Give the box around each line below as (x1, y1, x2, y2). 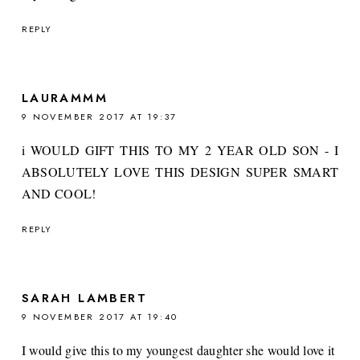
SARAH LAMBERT (21, 288, 148, 307)
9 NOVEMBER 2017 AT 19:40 (21, 309, 178, 323)
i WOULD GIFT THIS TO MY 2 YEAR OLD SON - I (21, 141, 339, 158)
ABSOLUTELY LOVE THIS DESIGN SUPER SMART (21, 162, 339, 180)
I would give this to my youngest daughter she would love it (21, 341, 335, 358)
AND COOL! (21, 184, 96, 202)
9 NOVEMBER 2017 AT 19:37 (21, 109, 178, 123)
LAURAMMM (21, 88, 108, 107)
